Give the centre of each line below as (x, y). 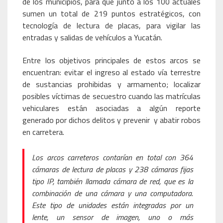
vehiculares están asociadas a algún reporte (111, 108)
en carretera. (43, 132)
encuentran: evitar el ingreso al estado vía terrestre (111, 72)
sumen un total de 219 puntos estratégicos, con (111, 13)
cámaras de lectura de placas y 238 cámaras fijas (112, 169)
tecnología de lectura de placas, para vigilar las (111, 25)
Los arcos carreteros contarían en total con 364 (112, 157)
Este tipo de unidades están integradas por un (112, 205)
